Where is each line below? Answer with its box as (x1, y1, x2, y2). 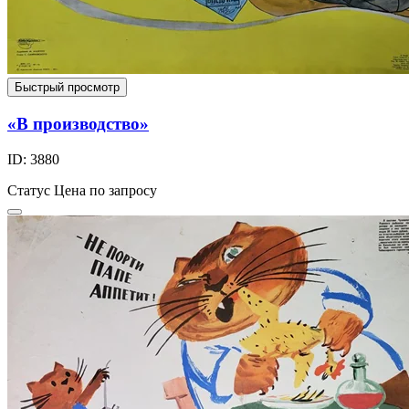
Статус (7, 182, 50, 198)
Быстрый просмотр (15, 80, 120, 95)
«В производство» (7, 114, 149, 134)
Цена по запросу (54, 182, 157, 198)
